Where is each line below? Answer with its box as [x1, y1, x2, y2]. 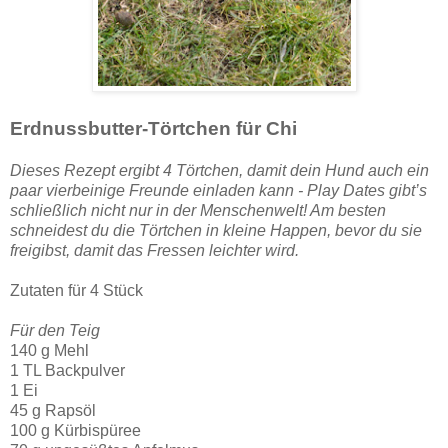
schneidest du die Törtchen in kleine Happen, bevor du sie [10, 222, 422, 240]
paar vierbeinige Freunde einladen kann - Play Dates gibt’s [10, 182, 427, 200]
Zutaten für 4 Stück [10, 282, 143, 300]
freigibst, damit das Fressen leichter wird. [10, 242, 299, 260]
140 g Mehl [10, 342, 89, 360]
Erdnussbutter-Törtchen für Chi [10, 118, 297, 140]
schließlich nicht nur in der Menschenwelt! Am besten [10, 202, 386, 220]
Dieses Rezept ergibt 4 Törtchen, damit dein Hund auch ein [10, 162, 429, 180]
